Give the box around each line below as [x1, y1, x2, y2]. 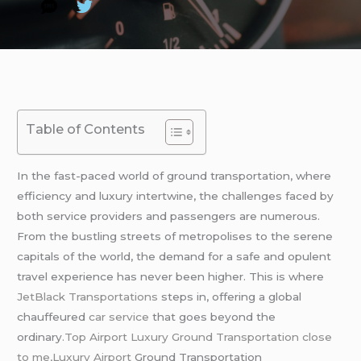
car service [89, 309, 150, 323]
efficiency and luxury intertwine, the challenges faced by [17, 189, 334, 202]
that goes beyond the [149, 309, 276, 323]
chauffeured [17, 309, 89, 323]
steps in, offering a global [161, 289, 302, 303]
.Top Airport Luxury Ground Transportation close [62, 330, 333, 343]
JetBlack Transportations [17, 289, 162, 303]
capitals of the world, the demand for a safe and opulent [17, 249, 332, 263]
